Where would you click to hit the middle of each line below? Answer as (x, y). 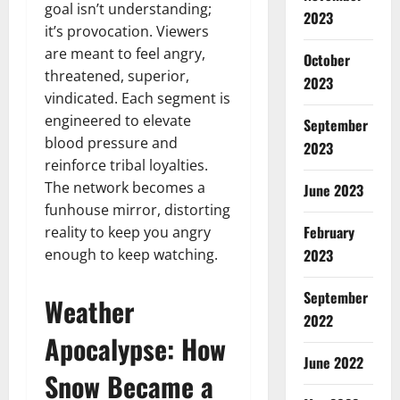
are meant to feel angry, (125, 53)
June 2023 (333, 190)
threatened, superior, (117, 75)
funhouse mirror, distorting (137, 209)
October (326, 60)
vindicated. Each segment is (137, 98)
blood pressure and (111, 142)
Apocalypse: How (135, 348)
